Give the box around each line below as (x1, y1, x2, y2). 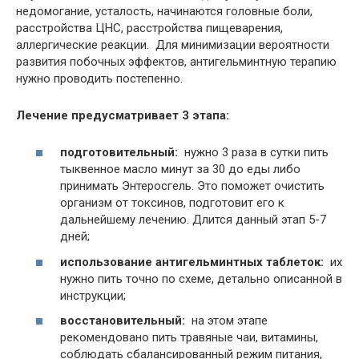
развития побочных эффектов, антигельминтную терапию (16, 54, 337, 69)
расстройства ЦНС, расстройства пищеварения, (16, 20, 283, 35)
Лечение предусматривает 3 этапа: (16, 107, 229, 123)
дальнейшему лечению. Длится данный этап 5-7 (60, 212, 326, 228)
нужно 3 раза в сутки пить (181, 145, 329, 160)
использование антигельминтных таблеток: (60, 254, 324, 269)
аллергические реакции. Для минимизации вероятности (16, 37, 329, 52)
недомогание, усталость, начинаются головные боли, (16, 3, 313, 18)
